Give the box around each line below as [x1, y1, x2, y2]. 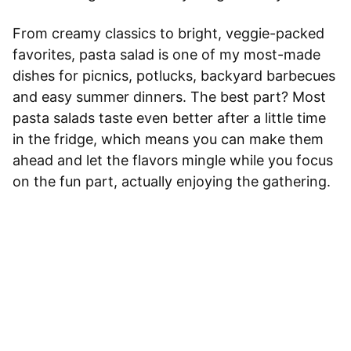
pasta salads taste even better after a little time [13, 110, 326, 127]
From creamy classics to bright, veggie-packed [13, 25, 324, 42]
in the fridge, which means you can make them [13, 131, 324, 148]
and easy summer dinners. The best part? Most [13, 89, 326, 106]
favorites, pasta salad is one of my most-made [13, 46, 320, 63]
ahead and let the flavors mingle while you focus [13, 152, 333, 169]
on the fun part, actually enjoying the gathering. [13, 173, 331, 190]
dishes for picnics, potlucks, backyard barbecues [13, 67, 335, 85]
